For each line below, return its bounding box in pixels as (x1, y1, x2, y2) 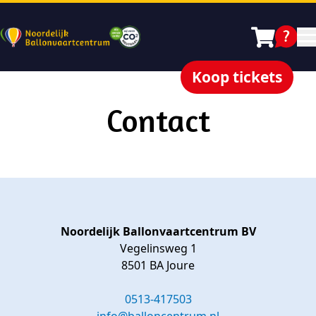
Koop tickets (192, 67, 282, 87)
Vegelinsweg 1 (119, 241, 197, 256)
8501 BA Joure (121, 257, 195, 273)
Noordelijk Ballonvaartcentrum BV (60, 224, 256, 239)
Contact (106, 101, 210, 140)
